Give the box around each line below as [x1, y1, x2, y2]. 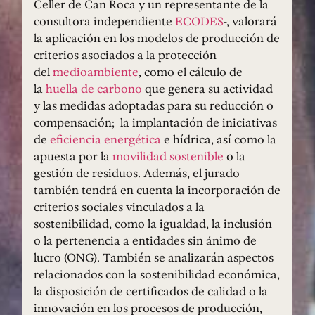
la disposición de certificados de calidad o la [34, 283, 268, 300]
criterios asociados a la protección [34, 46, 217, 64]
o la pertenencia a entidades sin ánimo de [34, 232, 257, 250]
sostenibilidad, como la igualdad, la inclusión [34, 215, 272, 233]
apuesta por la [34, 148, 112, 165]
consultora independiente [34, 13, 175, 30]
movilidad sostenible [112, 148, 224, 165]
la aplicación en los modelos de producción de [34, 30, 280, 47]
